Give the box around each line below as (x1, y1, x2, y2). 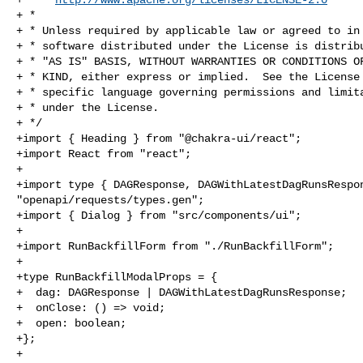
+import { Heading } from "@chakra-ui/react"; (16, 131, 301, 145)
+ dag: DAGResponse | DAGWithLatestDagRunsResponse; (16, 285, 347, 299)
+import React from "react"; (16, 147, 191, 160)
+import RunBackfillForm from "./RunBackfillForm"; (16, 239, 334, 253)
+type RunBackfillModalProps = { (16, 270, 217, 284)
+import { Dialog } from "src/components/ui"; (16, 208, 301, 222)
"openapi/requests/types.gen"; (16, 193, 204, 207)
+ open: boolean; (16, 316, 126, 330)
